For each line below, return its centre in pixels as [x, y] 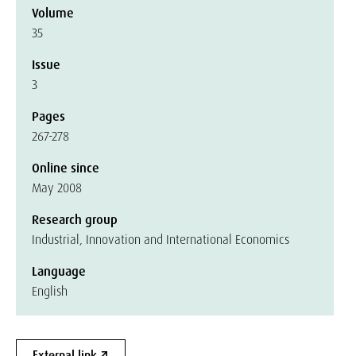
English [50, 291]
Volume [53, 13]
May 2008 [57, 188]
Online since [66, 168]
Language [59, 271]
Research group [75, 220]
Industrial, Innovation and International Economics [161, 240]
